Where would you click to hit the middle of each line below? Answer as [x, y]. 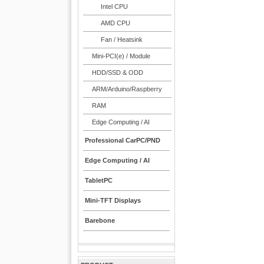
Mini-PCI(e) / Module [121, 56]
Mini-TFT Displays [113, 200]
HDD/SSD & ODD [117, 72]
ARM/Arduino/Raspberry [127, 89]
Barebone [100, 220]
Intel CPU [114, 6]
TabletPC [99, 180]
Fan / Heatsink [121, 39]
